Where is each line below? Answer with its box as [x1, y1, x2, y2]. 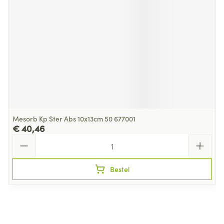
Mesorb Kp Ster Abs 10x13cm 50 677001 [12, 113, 135, 123]
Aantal [12, 133, 36, 144]
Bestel [109, 164, 129, 174]
